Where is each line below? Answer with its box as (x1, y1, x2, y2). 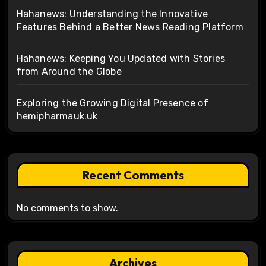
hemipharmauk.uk (16, 110, 98, 122)
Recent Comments (82, 167, 184, 182)
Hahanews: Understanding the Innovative (16, 8, 208, 20)
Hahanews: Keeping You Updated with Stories (16, 52, 225, 64)
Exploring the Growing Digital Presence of (16, 97, 208, 109)
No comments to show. (16, 202, 118, 214)
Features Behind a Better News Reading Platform (16, 21, 243, 33)
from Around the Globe (16, 65, 122, 77)
